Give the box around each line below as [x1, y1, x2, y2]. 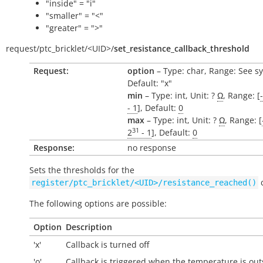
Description [66, 221, 112, 232]
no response [127, 142, 176, 153]
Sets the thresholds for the [29, 164, 134, 176]
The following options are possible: [29, 198, 167, 209]
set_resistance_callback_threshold [114, 43, 249, 54]
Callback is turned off [66, 239, 149, 250]
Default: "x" [127, 77, 172, 89]
